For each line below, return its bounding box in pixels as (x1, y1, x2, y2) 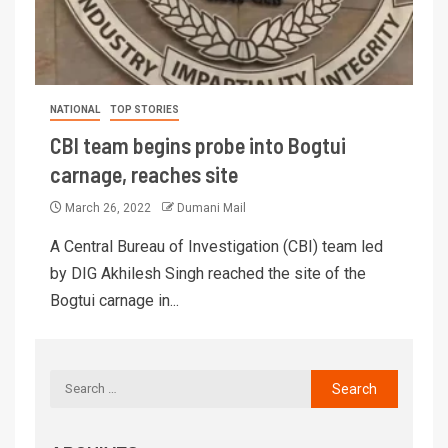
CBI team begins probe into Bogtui (50, 131, 346, 158)
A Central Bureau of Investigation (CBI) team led (50, 236, 383, 256)
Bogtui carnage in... (50, 290, 179, 310)
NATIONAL (50, 103, 100, 115)
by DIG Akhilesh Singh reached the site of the (50, 263, 366, 283)
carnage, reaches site (50, 160, 238, 187)
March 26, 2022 (62, 200, 154, 215)
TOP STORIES (110, 103, 179, 115)
